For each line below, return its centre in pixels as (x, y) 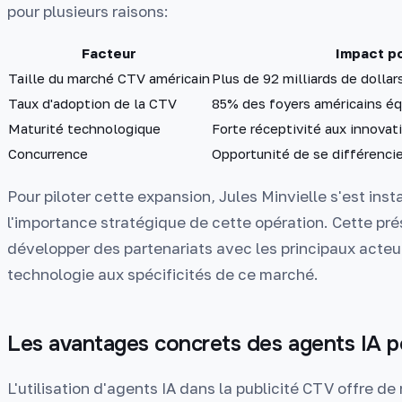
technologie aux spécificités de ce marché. (163, 275)
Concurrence (48, 153)
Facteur (109, 52)
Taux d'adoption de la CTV (92, 103)
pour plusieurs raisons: (88, 12)
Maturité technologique (84, 128)
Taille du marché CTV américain (109, 78)
